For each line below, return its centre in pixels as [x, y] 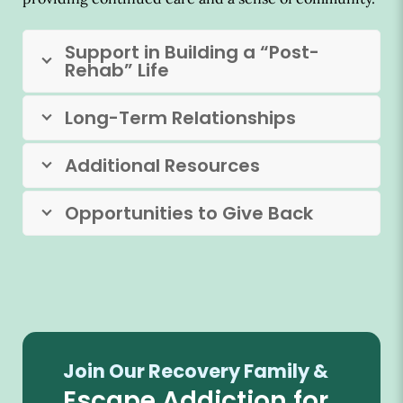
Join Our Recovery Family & [196, 371]
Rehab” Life [117, 71]
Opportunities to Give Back [189, 214]
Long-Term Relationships [180, 118]
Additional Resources [162, 166]
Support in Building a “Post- [192, 53]
